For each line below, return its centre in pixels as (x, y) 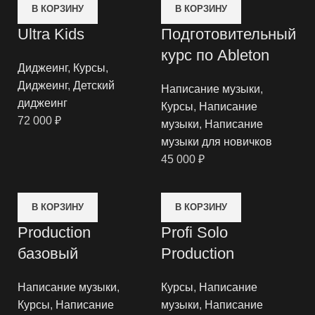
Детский (94, 85)
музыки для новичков (217, 142)
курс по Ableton (215, 55)
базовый (48, 253)
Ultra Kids (51, 34)
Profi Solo (194, 232)
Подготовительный (229, 34)
